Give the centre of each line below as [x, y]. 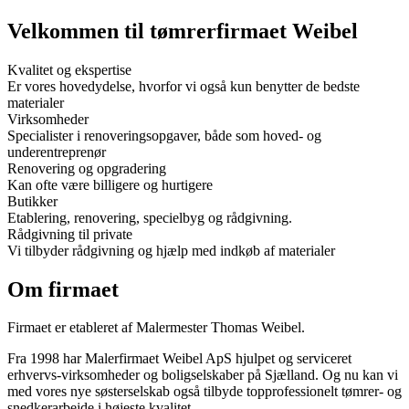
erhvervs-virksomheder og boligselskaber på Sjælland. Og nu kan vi [203, 375]
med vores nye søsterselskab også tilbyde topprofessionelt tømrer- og [204, 392]
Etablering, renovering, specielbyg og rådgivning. [150, 217]
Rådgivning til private [70, 234]
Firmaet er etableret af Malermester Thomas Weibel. [156, 328]
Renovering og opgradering [87, 168]
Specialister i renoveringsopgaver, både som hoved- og [164, 135]
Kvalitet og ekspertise [69, 69]
